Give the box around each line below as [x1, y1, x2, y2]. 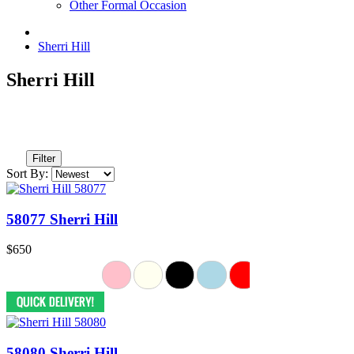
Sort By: [6, 166, 48, 180]
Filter [32, 152, 55, 164]
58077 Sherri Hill [6, 210, 118, 228]
